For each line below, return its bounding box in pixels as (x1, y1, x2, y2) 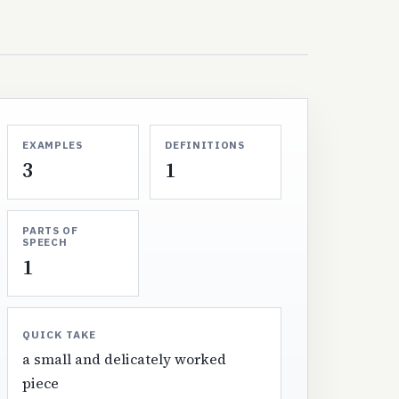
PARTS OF (22, 223, 78, 237)
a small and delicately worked (22, 348, 227, 369)
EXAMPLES (22, 137, 83, 151)
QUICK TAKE (22, 327, 96, 341)
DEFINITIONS (165, 137, 245, 151)
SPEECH (22, 234, 68, 248)
